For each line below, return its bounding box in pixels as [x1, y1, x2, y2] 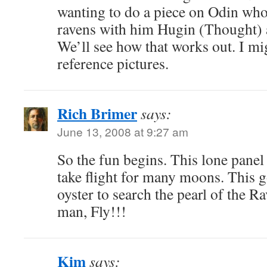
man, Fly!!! [57, 201, 126, 221]
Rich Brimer [57, 102, 137, 125]
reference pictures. [57, 53, 169, 73]
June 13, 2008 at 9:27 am [57, 123, 188, 139]
